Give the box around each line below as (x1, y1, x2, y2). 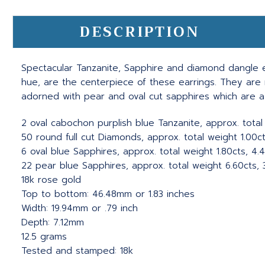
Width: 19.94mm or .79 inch (21, 202, 138, 215)
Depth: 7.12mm (21, 216, 84, 230)
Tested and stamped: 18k (21, 244, 133, 258)
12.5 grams (21, 230, 67, 244)
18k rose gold (21, 173, 81, 187)
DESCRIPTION (79, 20, 200, 45)
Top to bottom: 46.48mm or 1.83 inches (21, 188, 195, 201)
